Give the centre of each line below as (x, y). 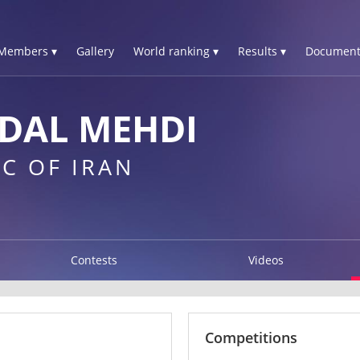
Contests (94, 260)
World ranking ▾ (176, 51)
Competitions (251, 337)
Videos (266, 260)
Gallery (95, 51)
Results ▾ (262, 51)
